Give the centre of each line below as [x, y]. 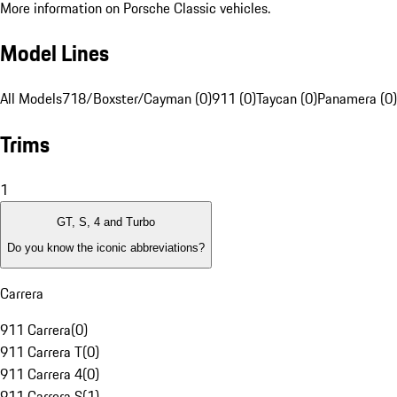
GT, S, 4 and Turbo [106, 222]
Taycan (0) [287, 99]
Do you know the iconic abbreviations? [106, 247]
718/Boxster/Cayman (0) [137, 99]
